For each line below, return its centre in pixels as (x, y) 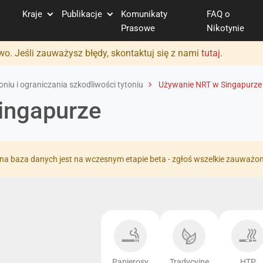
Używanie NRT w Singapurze (209, 85)
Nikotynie (226, 28)
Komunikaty (144, 14)
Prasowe (138, 28)
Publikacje (83, 14)
